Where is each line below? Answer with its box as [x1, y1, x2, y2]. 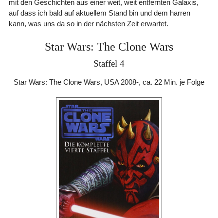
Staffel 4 [93, 58, 125, 69]
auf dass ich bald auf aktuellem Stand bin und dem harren [8, 8, 190, 17]
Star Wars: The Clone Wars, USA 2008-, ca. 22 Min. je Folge [13, 77, 204, 86]
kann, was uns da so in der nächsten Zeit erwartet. [8, 19, 168, 28]
